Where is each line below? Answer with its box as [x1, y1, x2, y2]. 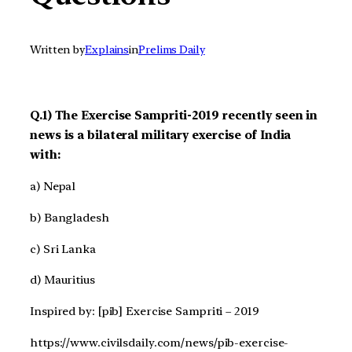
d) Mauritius [30, 273, 95, 288]
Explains [85, 43, 130, 57]
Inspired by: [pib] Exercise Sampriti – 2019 [30, 304, 259, 319]
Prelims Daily [138, 43, 205, 57]
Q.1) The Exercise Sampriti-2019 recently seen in [30, 108, 318, 123]
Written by [30, 43, 85, 57]
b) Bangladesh [30, 210, 109, 225]
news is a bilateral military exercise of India [30, 128, 291, 143]
